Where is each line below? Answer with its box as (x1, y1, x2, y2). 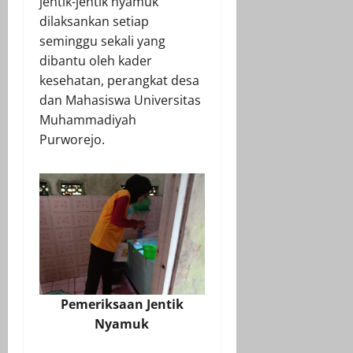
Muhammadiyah (39, 110, 136, 128)
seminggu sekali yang (39, 32, 165, 50)
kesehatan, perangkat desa (39, 71, 199, 89)
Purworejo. (39, 130, 105, 148)
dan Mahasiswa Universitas (39, 91, 201, 109)
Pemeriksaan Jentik (60, 295, 184, 314)
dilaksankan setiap (39, 12, 149, 30)
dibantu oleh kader (39, 51, 152, 69)
